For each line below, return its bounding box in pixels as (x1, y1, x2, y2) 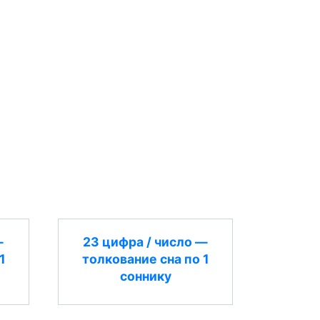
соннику (119, 268, 171, 284)
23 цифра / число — (83, 234, 208, 249)
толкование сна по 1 (81, 251, 209, 266)
